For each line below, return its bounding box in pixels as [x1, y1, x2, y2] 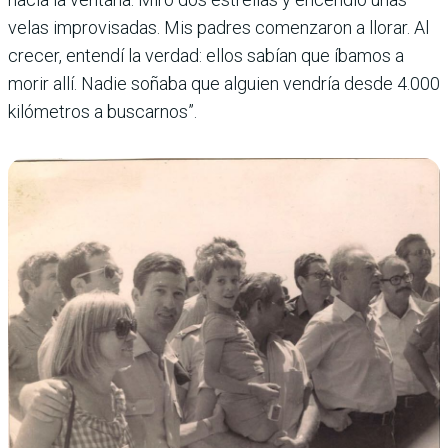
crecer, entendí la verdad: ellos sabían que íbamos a [8, 45, 404, 67]
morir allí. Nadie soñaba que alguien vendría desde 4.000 [8, 73, 440, 95]
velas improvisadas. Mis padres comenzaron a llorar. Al [8, 17, 429, 39]
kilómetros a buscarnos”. [8, 101, 197, 123]
